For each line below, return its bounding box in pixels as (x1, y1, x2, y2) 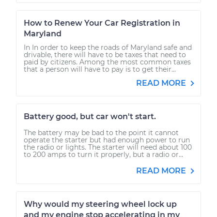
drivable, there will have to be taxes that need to (24, 50, 186, 59)
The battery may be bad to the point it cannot (24, 128, 179, 137)
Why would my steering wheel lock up (24, 199, 177, 209)
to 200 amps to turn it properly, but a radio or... (24, 150, 183, 159)
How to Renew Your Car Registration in (24, 18, 180, 28)
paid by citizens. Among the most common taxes (24, 57, 191, 66)
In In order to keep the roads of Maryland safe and (24, 43, 192, 52)
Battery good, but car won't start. (24, 111, 156, 121)
